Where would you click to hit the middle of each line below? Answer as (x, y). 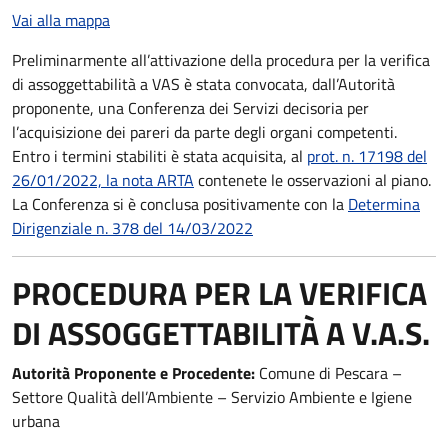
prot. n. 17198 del (367, 156)
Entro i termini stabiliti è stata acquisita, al (159, 156)
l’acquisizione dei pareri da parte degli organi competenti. (204, 132)
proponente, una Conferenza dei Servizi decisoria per (190, 108)
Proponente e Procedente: (166, 373)
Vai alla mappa (61, 20)
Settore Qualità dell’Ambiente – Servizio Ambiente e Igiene (212, 397)
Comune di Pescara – (330, 373)
